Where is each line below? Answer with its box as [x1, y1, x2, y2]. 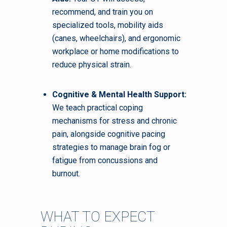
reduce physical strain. [52, 59, 131, 69]
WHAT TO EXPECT [41, 208, 155, 225]
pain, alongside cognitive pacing [52, 129, 165, 139]
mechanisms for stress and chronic [52, 116, 177, 126]
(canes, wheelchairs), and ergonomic [52, 33, 180, 43]
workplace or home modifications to [52, 46, 179, 56]
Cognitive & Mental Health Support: [52, 90, 186, 100]
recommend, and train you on [52, 7, 153, 17]
